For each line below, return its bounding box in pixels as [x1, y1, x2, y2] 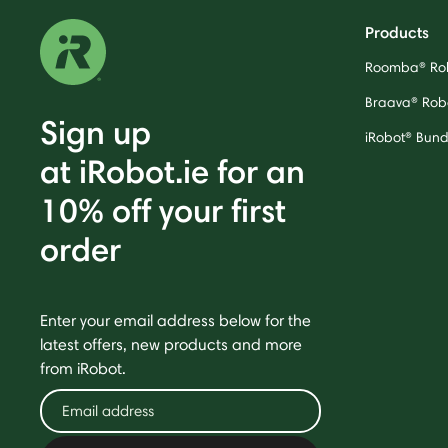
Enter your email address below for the [40, 310, 311, 330]
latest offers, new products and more [40, 334, 302, 354]
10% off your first [40, 189, 286, 230]
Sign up [40, 111, 151, 152]
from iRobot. [40, 358, 126, 378]
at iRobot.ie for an [40, 150, 305, 191]
